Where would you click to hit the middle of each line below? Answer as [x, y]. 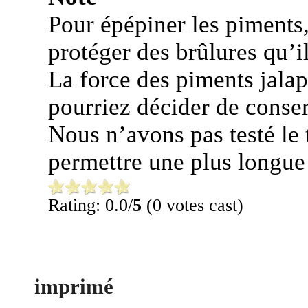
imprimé [74, 287]
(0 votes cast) [192, 205]
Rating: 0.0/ [90, 205]
